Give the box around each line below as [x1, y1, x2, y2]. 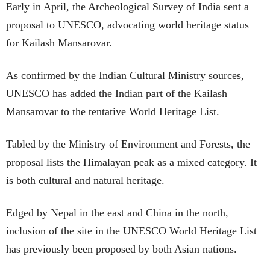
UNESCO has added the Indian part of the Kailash [6, 87, 227, 99]
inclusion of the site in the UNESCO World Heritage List [6, 224, 257, 237]
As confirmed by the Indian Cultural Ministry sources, [6, 69, 244, 81]
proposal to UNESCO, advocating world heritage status [6, 18, 249, 31]
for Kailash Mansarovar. [6, 36, 112, 49]
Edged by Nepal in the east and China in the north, [6, 206, 228, 219]
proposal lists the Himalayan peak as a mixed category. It [6, 155, 257, 168]
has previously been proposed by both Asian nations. [6, 242, 237, 255]
